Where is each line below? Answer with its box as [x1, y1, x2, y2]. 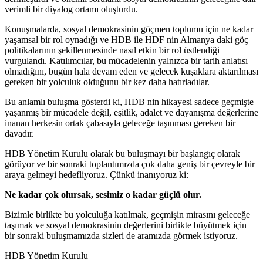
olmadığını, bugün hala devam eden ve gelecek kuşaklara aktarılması [5, 66, 258, 76]
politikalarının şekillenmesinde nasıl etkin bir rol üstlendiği [5, 45, 220, 55]
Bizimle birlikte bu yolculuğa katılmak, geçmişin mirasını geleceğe [5, 209, 250, 220]
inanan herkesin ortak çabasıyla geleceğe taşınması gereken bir [5, 117, 235, 128]
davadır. [5, 128, 34, 139]
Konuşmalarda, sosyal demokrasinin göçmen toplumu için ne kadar [5, 23, 253, 34]
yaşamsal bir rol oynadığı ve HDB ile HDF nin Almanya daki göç [5, 34, 248, 45]
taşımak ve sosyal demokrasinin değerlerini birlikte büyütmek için [5, 220, 247, 230]
